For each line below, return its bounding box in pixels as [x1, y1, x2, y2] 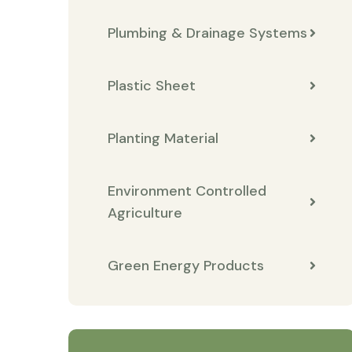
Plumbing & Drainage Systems [108, 24, 307, 42]
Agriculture [108, 203, 182, 222]
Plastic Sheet [108, 76, 196, 95]
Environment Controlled [108, 181, 266, 200]
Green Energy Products [108, 256, 264, 275]
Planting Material [108, 129, 218, 148]
